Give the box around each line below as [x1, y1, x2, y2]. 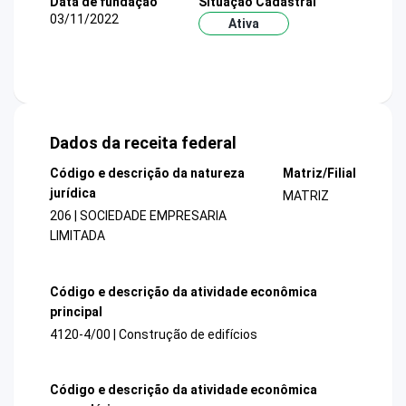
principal [50, 304, 102, 319]
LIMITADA [50, 228, 105, 244]
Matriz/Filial [282, 166, 356, 181]
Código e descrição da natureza [50, 166, 245, 181]
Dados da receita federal [50, 133, 237, 153]
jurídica [50, 186, 96, 201]
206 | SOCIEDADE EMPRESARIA [50, 208, 227, 224]
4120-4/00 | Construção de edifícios [50, 326, 257, 342]
